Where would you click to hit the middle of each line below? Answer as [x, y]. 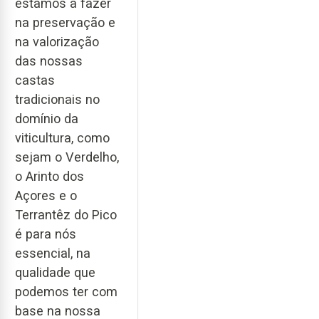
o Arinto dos [49, 177]
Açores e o [46, 196]
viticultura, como [62, 138]
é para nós [46, 234]
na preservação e [65, 23]
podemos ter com [66, 292]
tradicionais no [57, 100]
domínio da [47, 119]
